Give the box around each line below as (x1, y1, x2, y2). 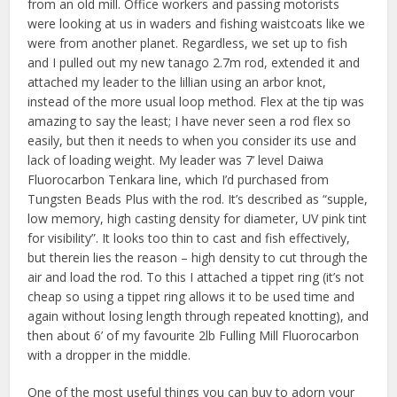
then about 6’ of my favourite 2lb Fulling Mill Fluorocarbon (27, 327, 360, 345)
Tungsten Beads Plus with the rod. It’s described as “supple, (27, 191, 369, 208)
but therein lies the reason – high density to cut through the (27, 249, 369, 267)
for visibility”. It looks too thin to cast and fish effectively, (27, 230, 351, 247)
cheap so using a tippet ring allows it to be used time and (27, 288, 355, 306)
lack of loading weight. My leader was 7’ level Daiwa (27, 152, 324, 169)
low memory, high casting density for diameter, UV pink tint (27, 210, 368, 228)
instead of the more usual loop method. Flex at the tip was (27, 93, 365, 111)
